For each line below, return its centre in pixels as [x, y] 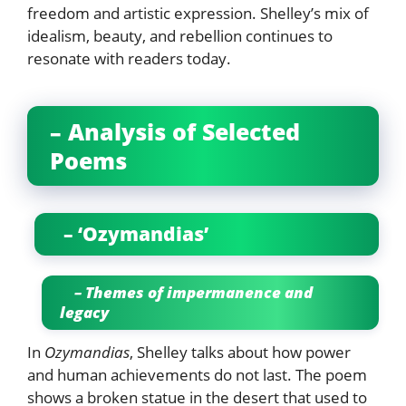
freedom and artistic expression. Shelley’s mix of [198, 13]
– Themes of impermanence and [186, 292]
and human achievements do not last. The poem [197, 374]
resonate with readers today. [131, 58]
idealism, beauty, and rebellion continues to [180, 35]
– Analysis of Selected [175, 131]
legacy [84, 312]
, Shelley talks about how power [240, 352]
